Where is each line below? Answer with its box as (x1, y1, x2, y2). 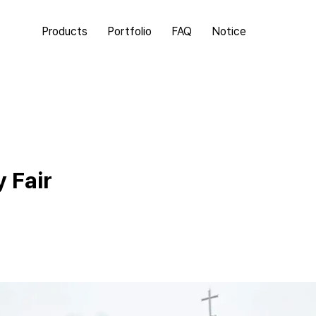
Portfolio (107, 25, 152, 39)
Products (42, 25, 87, 39)
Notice (212, 25, 246, 39)
